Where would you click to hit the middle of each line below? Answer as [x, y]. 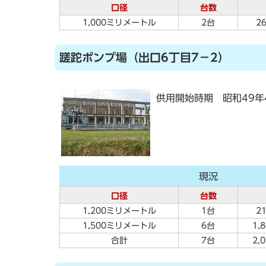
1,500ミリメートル [119, 226]
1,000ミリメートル [119, 23]
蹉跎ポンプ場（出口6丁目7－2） [144, 57]
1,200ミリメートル [119, 211]
